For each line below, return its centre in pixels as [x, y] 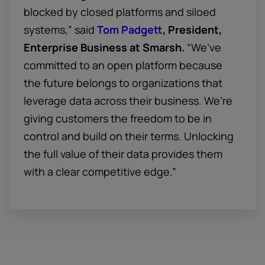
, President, [192, 30]
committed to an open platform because [123, 65]
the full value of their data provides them [123, 154]
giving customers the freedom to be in [118, 118]
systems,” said [60, 30]
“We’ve [203, 47]
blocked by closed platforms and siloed [120, 12]
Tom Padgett [130, 30]
